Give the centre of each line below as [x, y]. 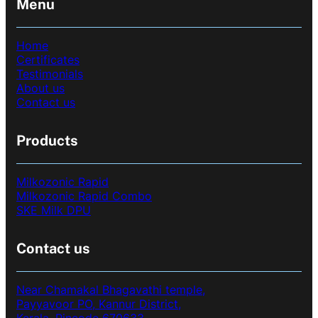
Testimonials [50, 73]
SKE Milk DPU [54, 210]
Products [47, 140]
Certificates [48, 59]
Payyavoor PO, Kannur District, [99, 303]
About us [40, 88]
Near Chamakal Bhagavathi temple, [111, 289]
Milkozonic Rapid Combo [84, 196]
